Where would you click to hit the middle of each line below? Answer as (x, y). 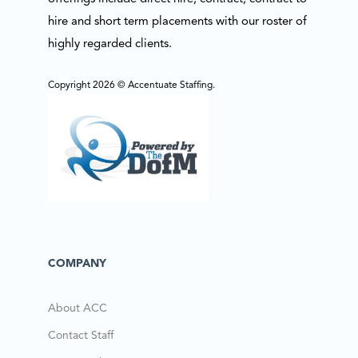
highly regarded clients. (109, 44)
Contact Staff (80, 335)
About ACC (77, 308)
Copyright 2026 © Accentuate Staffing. (131, 86)
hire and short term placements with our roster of (177, 22)
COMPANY (77, 263)
